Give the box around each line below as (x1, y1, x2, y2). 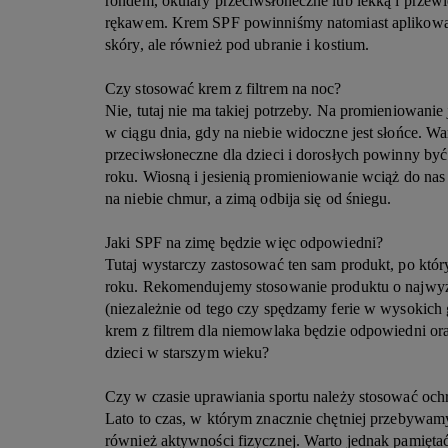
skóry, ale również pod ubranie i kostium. (105, 36, 374, 53)
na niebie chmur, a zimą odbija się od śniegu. (105, 190, 396, 207)
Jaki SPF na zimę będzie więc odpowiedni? (105, 234, 383, 251)
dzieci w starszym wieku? (105, 344, 270, 361)
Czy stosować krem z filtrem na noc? (105, 80, 342, 97)
